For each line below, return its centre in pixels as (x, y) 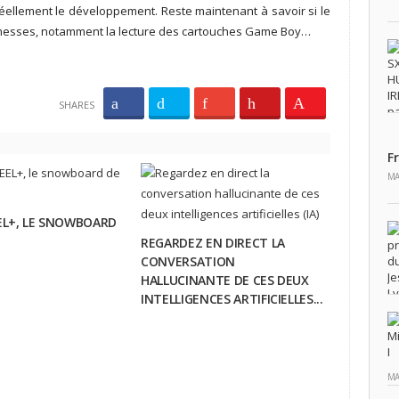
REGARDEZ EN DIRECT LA (213, 243)
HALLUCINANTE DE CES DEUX (225, 280)
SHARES (76, 105)
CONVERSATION (188, 261)
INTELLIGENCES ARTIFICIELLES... (232, 299)
